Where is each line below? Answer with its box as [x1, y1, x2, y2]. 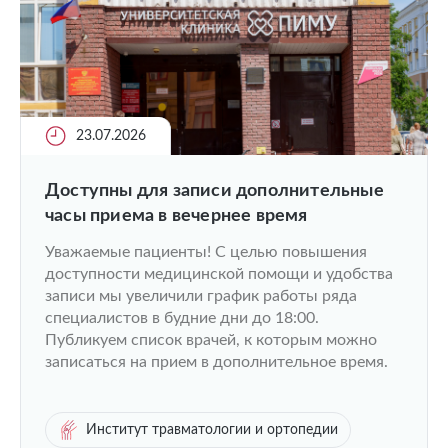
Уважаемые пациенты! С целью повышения [45, 244, 367, 260]
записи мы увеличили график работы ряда [45, 288, 357, 304]
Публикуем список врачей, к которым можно [45, 332, 377, 348]
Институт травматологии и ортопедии [86, 423, 338, 437]
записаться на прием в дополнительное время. [45, 354, 388, 370]
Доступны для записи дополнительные [45, 182, 384, 200]
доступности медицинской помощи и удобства [45, 266, 393, 282]
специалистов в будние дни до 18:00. [45, 310, 319, 326]
